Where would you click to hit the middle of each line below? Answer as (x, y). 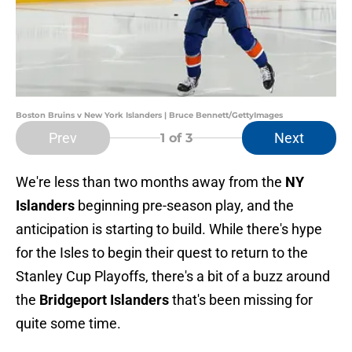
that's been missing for (241, 300)
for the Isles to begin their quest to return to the (162, 253)
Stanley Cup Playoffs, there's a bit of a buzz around (173, 277)
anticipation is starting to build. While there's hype (169, 229)
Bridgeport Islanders (104, 300)
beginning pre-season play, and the (184, 206)
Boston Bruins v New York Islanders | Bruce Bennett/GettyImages (149, 115)
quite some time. (68, 324)
